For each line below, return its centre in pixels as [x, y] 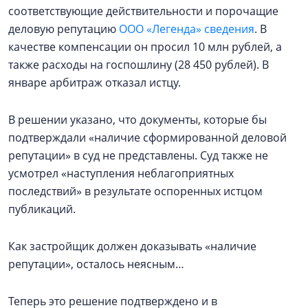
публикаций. [42, 209]
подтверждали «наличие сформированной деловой [147, 137]
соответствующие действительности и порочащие [143, 11]
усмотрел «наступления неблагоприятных [121, 173]
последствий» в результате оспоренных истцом [135, 191]
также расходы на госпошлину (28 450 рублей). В [139, 65]
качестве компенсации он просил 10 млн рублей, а [145, 47]
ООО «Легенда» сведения [187, 29]
